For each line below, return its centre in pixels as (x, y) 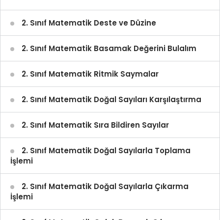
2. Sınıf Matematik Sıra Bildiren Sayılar (95, 125)
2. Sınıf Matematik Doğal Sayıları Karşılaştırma (111, 100)
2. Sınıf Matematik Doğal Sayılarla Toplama (106, 151)
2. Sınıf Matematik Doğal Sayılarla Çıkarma (105, 187)
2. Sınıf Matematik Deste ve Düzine (89, 23)
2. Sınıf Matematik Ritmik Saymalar (90, 74)
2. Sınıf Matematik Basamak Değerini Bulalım (109, 49)
